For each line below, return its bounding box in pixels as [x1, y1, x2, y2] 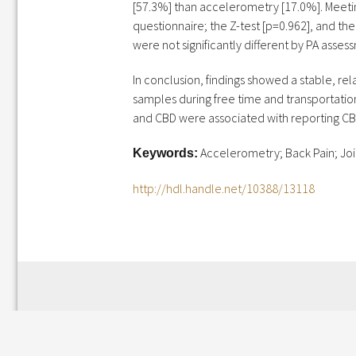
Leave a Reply [133, 323, 238, 344]
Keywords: [133, 146, 198, 160]
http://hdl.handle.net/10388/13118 [133, 180, 315, 196]
